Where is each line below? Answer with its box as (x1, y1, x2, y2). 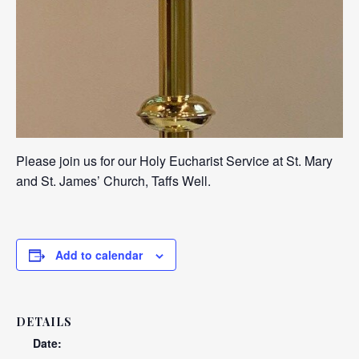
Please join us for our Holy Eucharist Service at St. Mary (16, 151, 333, 170)
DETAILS (16, 313, 72, 329)
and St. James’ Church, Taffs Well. (16, 171, 211, 190)
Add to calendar (55, 246, 143, 263)
